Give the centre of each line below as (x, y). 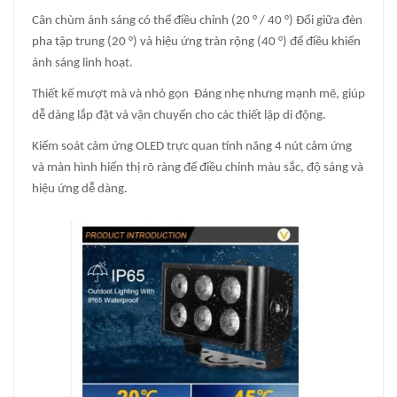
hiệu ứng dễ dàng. (80, 189)
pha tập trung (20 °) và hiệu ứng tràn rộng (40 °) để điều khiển (196, 42)
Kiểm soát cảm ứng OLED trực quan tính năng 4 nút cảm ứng (192, 146)
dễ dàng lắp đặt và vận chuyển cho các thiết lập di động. (179, 115)
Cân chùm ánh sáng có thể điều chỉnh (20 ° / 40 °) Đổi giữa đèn (197, 20)
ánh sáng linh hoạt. (82, 63)
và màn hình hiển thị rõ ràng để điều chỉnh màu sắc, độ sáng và (198, 167)
